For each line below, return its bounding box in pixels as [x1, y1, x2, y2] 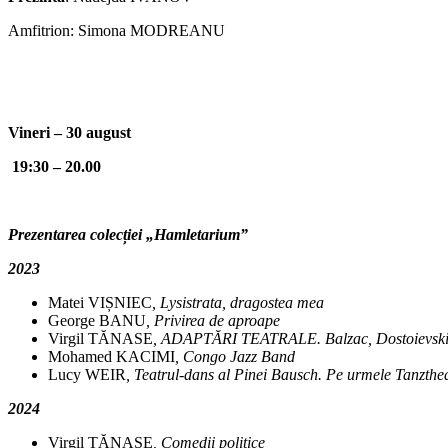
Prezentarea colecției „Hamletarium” [8, 226, 248, 244]
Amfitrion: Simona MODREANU [8, 22, 225, 40]
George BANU [48, 312, 146, 330]
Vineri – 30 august [8, 124, 131, 142]
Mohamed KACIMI [48, 348, 175, 366]
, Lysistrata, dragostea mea [152, 294, 324, 312]
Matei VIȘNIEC [48, 294, 152, 312]
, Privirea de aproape [146, 312, 280, 330]
